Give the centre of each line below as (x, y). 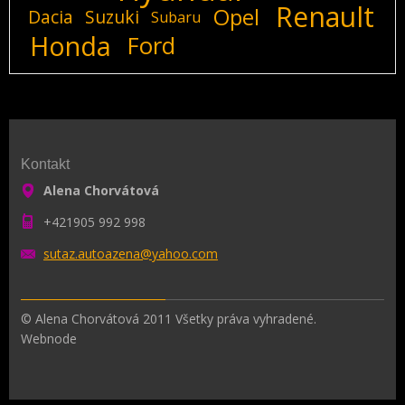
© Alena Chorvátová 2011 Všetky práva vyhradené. (169, 318)
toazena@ (122, 253)
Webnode (49, 338)
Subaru (176, 17)
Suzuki (113, 16)
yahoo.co (179, 253)
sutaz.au (68, 253)
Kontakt (45, 164)
